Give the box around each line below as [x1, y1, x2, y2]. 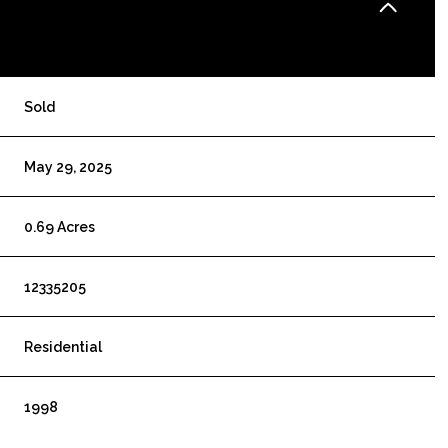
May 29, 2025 [24, 158, 113, 175]
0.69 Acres [24, 218, 96, 235]
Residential [24, 338, 103, 355]
